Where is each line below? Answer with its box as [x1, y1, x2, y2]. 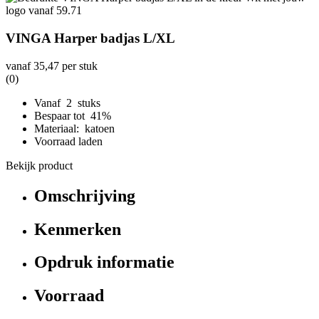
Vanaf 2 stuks [34, 96, 100, 109]
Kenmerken [34, 219, 121, 239]
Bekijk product [6, 159, 73, 172]
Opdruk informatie [34, 253, 174, 272]
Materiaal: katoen [34, 122, 115, 135]
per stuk [59, 59, 98, 72]
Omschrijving [34, 186, 135, 205]
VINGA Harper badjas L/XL [6, 30, 175, 46]
